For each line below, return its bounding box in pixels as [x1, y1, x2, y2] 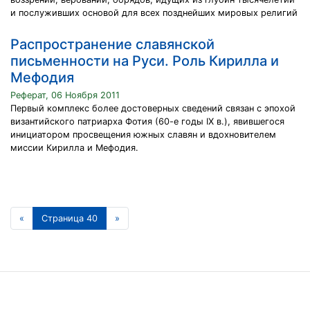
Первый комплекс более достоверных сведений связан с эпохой [10, 103, 295, 113]
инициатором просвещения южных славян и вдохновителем [10, 129, 276, 140]
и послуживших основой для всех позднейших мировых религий [10, 8, 298, 18]
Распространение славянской [10, 36, 215, 53]
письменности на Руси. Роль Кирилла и [10, 53, 279, 69]
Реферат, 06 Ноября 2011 [10, 90, 120, 100]
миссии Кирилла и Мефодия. [10, 143, 138, 153]
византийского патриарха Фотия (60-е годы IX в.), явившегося [10, 116, 284, 127]
